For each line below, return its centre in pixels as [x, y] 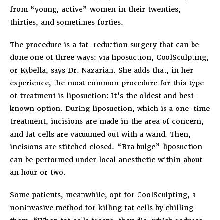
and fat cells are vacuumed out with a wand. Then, [100, 134]
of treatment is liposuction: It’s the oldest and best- [104, 96]
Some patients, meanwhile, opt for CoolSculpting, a [103, 195]
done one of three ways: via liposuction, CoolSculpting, [109, 57]
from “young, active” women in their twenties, [95, 9]
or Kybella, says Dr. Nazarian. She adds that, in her [101, 70]
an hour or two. [38, 172]
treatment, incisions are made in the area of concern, [107, 121]
